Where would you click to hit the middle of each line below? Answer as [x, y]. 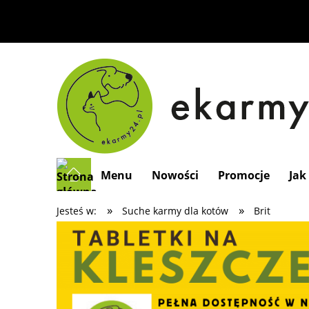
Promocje [244, 176]
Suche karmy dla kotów [175, 211]
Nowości [176, 176]
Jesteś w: [77, 211]
